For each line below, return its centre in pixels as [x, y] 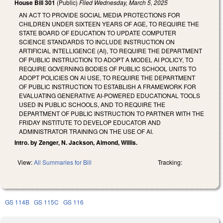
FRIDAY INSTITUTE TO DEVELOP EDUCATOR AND [90, 122]
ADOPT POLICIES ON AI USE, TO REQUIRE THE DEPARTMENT [107, 77]
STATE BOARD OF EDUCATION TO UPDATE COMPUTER [98, 32]
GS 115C [46, 202]
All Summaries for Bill [63, 162]
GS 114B [17, 202]
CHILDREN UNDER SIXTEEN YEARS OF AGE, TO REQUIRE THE [109, 23]
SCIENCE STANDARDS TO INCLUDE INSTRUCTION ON [97, 41]
